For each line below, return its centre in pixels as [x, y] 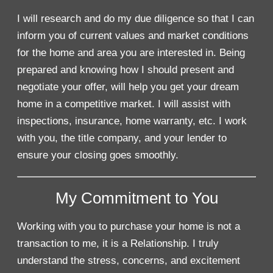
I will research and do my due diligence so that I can [135, 18]
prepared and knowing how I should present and [125, 69]
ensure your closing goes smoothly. [97, 155]
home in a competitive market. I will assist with [123, 104]
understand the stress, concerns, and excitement [128, 261]
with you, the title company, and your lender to [122, 138]
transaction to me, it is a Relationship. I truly [118, 244]
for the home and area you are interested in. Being [131, 52]
